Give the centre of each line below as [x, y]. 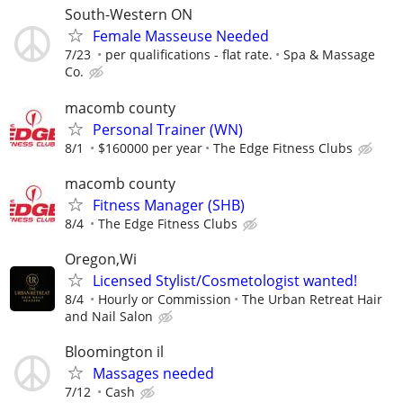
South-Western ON [129, 15]
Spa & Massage [329, 55]
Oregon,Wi [101, 259]
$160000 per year [150, 148]
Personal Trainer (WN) [168, 129]
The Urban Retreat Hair [312, 299]
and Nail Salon [109, 316]
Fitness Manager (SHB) [169, 205]
